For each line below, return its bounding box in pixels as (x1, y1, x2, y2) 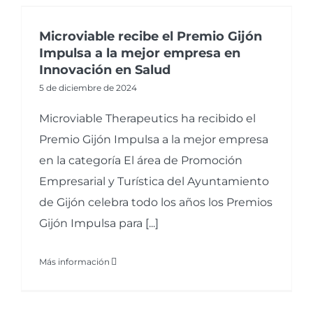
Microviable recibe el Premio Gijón (39, 29, 262, 45)
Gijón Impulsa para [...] (39, 217, 159, 231)
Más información (39, 256, 110, 268)
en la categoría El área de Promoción (39, 154, 242, 168)
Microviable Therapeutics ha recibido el (39, 112, 256, 126)
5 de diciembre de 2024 (39, 82, 137, 94)
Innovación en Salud (39, 62, 170, 78)
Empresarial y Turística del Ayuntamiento (39, 175, 269, 189)
